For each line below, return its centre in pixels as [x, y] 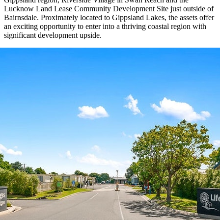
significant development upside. [53, 35]
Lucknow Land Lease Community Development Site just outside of [109, 8]
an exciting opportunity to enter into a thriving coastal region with [105, 26]
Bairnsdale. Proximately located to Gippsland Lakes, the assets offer [109, 17]
